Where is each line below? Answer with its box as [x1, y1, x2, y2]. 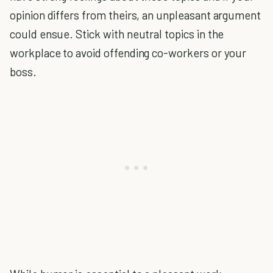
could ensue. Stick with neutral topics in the [10, 27, 224, 41]
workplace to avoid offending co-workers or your [10, 46, 247, 60]
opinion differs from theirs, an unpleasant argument [10, 8, 261, 22]
